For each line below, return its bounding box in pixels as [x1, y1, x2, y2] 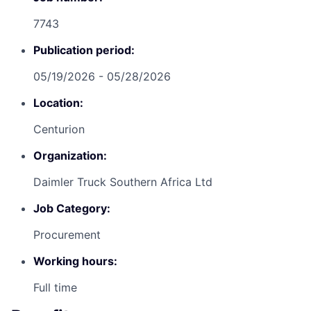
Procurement [33, 228, 101, 242]
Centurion [33, 122, 85, 137]
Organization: [33, 149, 107, 163]
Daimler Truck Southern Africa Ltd [33, 175, 212, 190]
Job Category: [33, 201, 110, 216]
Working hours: [33, 254, 117, 269]
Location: [33, 96, 83, 110]
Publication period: [33, 43, 135, 58]
